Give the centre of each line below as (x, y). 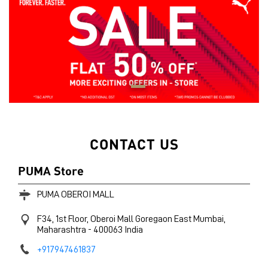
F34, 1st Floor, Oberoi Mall (85, 219)
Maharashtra (63, 229)
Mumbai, (209, 219)
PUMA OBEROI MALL (76, 194)
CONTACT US (134, 143)
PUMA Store (51, 170)
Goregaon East (163, 219)
